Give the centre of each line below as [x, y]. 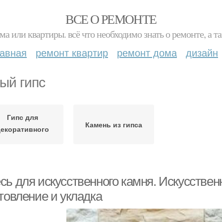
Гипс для [23, 117]
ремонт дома [147, 52]
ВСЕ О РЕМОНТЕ [111, 19]
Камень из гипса [113, 124]
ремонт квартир [72, 52]
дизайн [202, 52]
